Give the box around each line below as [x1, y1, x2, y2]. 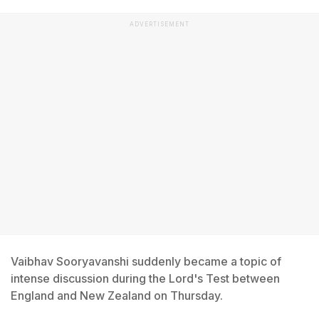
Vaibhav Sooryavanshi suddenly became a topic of [11, 254, 281, 268]
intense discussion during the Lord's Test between [11, 271, 280, 286]
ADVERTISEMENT [130, 21, 189, 28]
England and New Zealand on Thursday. [11, 288, 223, 303]
